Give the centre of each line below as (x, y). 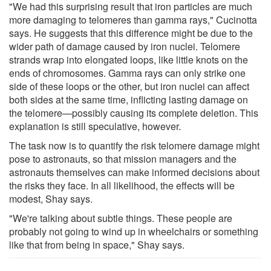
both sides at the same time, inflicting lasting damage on (129, 99)
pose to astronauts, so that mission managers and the (123, 158)
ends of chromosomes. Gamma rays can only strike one (127, 73)
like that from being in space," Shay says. (97, 244)
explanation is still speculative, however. (95, 126)
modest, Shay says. (51, 198)
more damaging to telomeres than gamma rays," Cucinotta (133, 19)
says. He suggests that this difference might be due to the (131, 33)
